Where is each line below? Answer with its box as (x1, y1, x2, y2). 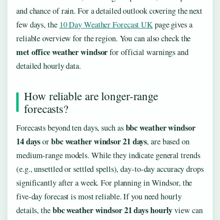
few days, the (16, 19, 59, 30)
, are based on (147, 136, 190, 147)
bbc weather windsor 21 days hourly (52, 204, 173, 216)
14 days (16, 135, 41, 147)
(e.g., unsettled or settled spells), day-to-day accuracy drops (16, 163, 204, 174)
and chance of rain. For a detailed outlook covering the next (16, 5, 202, 16)
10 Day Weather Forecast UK (59, 19, 153, 30)
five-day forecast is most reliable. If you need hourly (16, 191, 182, 202)
